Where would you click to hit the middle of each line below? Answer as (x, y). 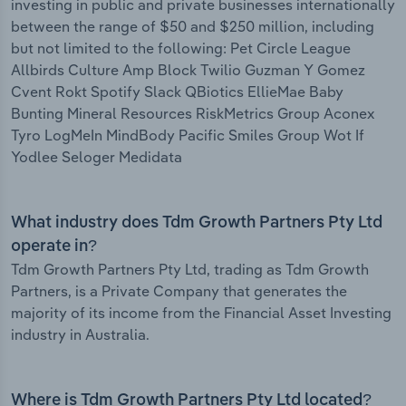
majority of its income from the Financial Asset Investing (201, 313)
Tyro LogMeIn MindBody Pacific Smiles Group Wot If (188, 135)
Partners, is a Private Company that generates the (179, 291)
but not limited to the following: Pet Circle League (181, 48)
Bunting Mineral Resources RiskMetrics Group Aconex (193, 114)
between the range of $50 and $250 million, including (193, 27)
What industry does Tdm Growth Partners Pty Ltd (197, 223)
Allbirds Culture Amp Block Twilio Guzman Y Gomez (188, 70)
